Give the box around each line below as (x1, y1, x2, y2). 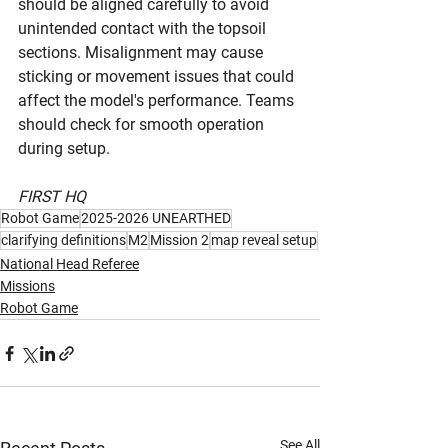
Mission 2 (150, 232, 209, 248)
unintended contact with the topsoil (18, 19, 270, 38)
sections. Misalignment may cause (18, 43, 267, 62)
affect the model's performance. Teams (18, 91, 298, 110)
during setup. (18, 139, 110, 158)
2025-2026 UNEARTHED (81, 210, 231, 226)
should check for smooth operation (18, 115, 268, 134)
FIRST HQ (18, 187, 86, 206)
